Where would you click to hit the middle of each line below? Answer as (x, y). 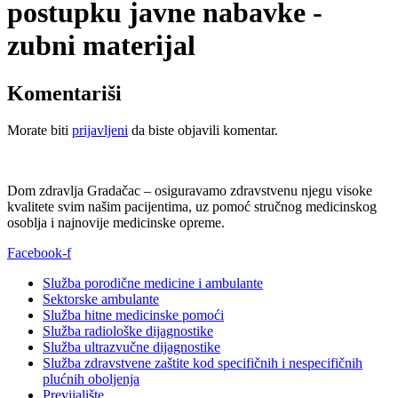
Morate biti (40, 131)
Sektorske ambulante (101, 299)
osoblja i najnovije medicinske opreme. (116, 223)
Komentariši (64, 93)
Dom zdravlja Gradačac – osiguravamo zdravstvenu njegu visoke (190, 191)
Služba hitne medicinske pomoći (133, 315)
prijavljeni (100, 131)
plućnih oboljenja (91, 379)
